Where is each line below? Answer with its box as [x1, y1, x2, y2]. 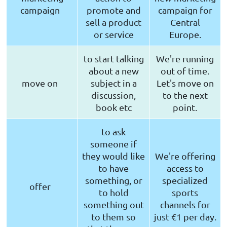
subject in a [90, 78, 137, 89]
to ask [101, 126, 126, 137]
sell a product [86, 17, 141, 28]
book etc [95, 102, 132, 113]
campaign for [158, 5, 212, 16]
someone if [90, 138, 137, 149]
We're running [156, 53, 214, 64]
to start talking [83, 53, 144, 64]
